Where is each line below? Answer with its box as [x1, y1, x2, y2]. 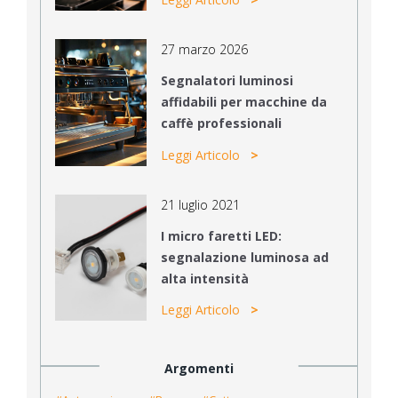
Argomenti [163, 360, 234, 378]
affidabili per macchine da [160, 93, 327, 111]
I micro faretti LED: [160, 227, 282, 244]
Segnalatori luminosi [160, 72, 293, 90]
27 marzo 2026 [160, 41, 248, 59]
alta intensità [160, 269, 249, 287]
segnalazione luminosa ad [160, 248, 329, 266]
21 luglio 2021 [160, 195, 240, 213]
